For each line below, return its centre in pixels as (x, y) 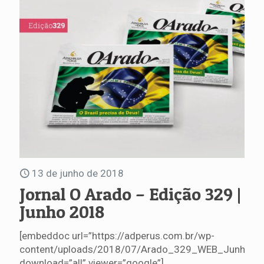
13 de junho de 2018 (78, 174)
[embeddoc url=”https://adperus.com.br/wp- (117, 236)
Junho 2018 (62, 212)
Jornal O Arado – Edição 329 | (130, 194)
